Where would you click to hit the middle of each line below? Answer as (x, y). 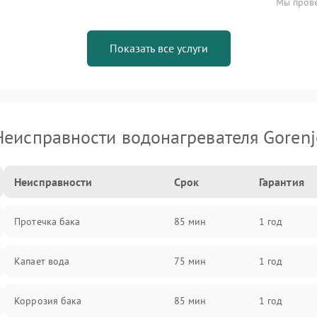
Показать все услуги (158, 48)
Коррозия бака (48, 301)
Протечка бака (47, 221)
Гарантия (281, 182)
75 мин (190, 261)
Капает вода (42, 261)
